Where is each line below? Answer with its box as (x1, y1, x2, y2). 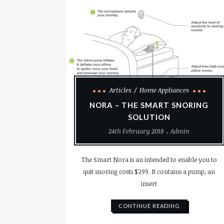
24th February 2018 (108, 126, 164, 135)
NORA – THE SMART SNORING (89, 100, 209, 109)
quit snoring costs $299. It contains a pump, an (83, 166, 215, 176)
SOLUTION (127, 112, 170, 121)
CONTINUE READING (118, 202, 180, 209)
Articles (109, 85, 131, 94)
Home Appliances (139, 85, 189, 94)
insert (141, 178, 157, 188)
